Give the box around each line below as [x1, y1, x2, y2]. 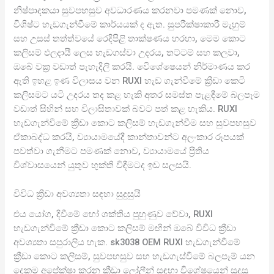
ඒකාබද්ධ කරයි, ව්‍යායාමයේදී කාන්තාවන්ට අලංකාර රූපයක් [13, 131, 245, 143]
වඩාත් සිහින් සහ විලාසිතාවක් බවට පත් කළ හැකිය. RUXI [13, 103, 238, 115]
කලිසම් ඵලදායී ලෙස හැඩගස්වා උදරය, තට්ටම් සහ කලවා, [13, 47, 240, 59]
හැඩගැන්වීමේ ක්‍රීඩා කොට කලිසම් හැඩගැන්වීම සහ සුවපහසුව [13, 117, 257, 129]
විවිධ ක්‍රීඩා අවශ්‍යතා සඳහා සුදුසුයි [13, 188, 141, 199]
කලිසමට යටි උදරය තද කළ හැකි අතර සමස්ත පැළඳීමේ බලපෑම [13, 89, 261, 101]
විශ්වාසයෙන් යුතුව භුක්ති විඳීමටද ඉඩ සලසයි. [13, 160, 192, 171]
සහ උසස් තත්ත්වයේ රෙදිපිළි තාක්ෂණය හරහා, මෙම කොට [13, 33, 246, 45]
